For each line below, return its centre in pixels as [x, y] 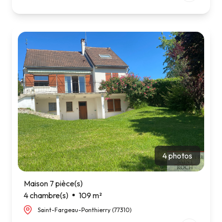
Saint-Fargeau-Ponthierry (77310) [85, 210]
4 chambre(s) [46, 195]
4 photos [177, 155]
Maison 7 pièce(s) [53, 183]
